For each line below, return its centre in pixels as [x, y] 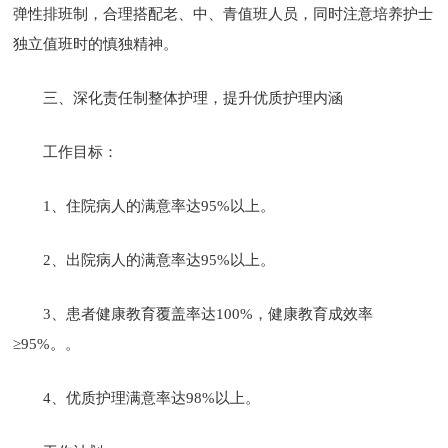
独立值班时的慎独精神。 [96, 43]
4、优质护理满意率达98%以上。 [152, 397]
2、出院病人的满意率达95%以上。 [159, 259]
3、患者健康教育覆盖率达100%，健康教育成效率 [208, 313]
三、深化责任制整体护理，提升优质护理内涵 [193, 97]
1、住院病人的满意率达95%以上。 [159, 205]
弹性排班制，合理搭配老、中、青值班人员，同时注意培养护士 [223, 13]
